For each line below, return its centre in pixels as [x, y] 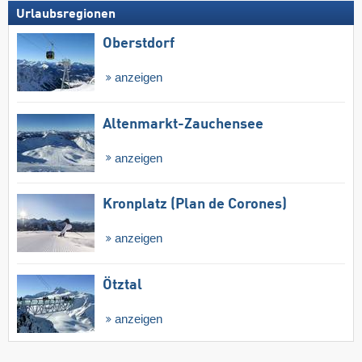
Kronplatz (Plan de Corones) [195, 205]
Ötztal [122, 286]
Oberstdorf [139, 43]
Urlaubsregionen [66, 14]
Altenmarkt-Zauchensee [183, 124]
